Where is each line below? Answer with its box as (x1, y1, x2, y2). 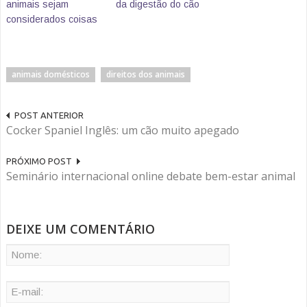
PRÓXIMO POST (6, 156, 72, 167)
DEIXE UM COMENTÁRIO (6, 221, 155, 238)
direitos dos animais (106, 69, 185, 81)
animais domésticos (12, 69, 90, 81)
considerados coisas (6, 14, 97, 25)
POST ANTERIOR (14, 110, 84, 121)
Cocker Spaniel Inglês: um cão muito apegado (6, 123, 239, 138)
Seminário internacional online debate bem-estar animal (6, 169, 295, 184)
